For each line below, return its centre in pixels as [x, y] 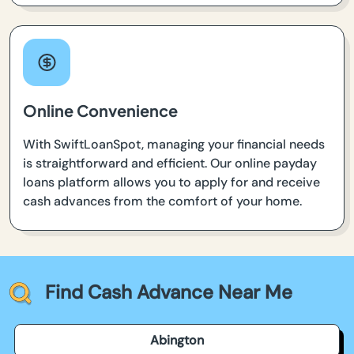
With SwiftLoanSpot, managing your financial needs [174, 144]
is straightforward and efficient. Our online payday [170, 163]
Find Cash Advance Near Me [169, 292]
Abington [177, 340]
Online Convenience [100, 110]
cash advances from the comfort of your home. [162, 201]
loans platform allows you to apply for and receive [171, 182]
